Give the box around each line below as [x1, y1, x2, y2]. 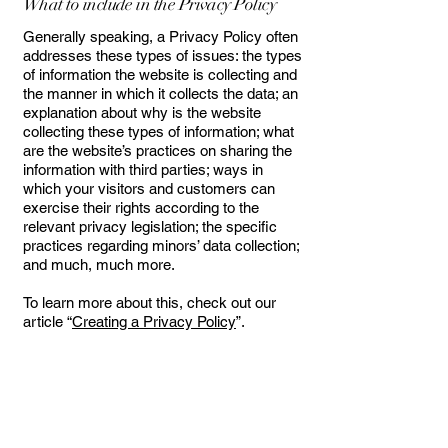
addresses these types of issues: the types [23, 47, 302, 64]
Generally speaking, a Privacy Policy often [23, 28, 298, 45]
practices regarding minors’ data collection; [23, 237, 299, 254]
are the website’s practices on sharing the [23, 142, 292, 159]
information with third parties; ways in [23, 161, 263, 178]
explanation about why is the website [23, 104, 261, 121]
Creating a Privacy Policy [72, 313, 236, 330]
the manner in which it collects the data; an [23, 85, 298, 102]
